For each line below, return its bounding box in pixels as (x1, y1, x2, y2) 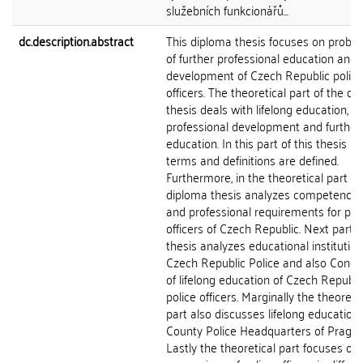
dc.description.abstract (19, 29, 134, 52)
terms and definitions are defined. (166, 148, 339, 171)
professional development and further (166, 114, 361, 137)
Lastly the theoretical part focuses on (166, 335, 359, 358)
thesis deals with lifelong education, (166, 97, 348, 120)
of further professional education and (166, 46, 357, 69)
